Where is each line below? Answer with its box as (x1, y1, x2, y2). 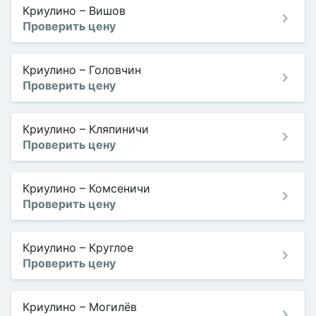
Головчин (89, 63, 141, 77)
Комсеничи (89, 181, 150, 195)
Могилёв (89, 300, 137, 314)
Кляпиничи (89, 122, 149, 136)
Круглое (89, 241, 133, 255)
